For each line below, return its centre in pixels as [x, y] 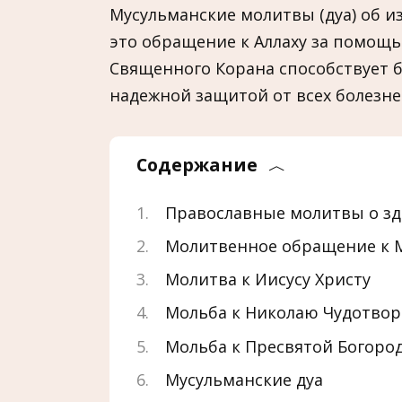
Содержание [197, 164]
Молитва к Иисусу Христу [268, 280]
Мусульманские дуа [244, 379]
